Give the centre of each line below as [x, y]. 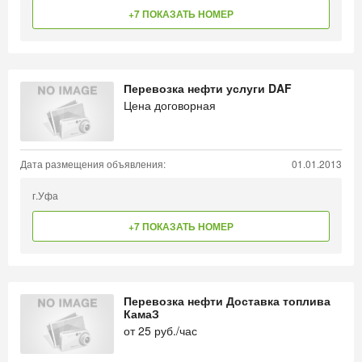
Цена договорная [170, 105]
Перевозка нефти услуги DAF [208, 88]
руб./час [174, 330]
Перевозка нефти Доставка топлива [227, 301]
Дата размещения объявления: [93, 164]
